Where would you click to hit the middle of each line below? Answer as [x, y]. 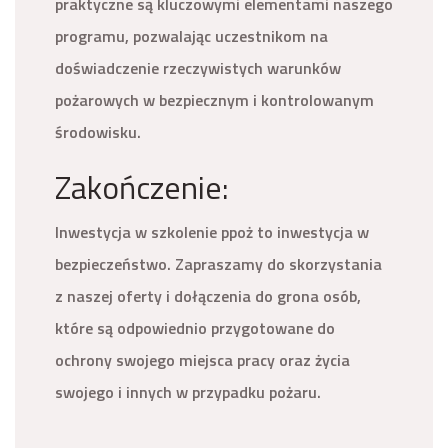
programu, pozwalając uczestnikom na [191, 35]
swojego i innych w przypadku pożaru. [188, 391]
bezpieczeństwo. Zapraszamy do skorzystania [218, 263]
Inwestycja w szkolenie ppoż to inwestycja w [212, 231]
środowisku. [98, 131]
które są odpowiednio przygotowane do [195, 327]
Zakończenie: [142, 186]
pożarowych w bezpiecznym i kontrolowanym [214, 99]
